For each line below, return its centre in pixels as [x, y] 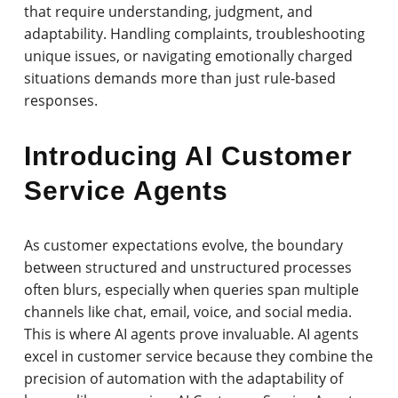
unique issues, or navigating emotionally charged [189, 56]
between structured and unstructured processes [188, 267]
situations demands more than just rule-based [180, 78]
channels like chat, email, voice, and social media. [188, 311]
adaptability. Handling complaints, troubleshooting [195, 33]
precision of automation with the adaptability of [184, 378]
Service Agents [127, 190]
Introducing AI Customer [189, 155]
